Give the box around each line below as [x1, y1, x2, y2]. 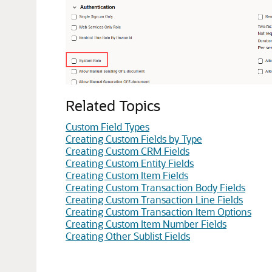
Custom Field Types [66, 120, 149, 133]
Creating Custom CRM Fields [66, 144, 189, 157]
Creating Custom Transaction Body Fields [66, 180, 245, 194]
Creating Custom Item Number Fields [66, 217, 226, 230]
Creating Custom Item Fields [66, 168, 188, 182]
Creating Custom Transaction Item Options [66, 205, 251, 218]
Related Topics [66, 95, 160, 115]
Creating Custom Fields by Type [66, 132, 202, 145]
